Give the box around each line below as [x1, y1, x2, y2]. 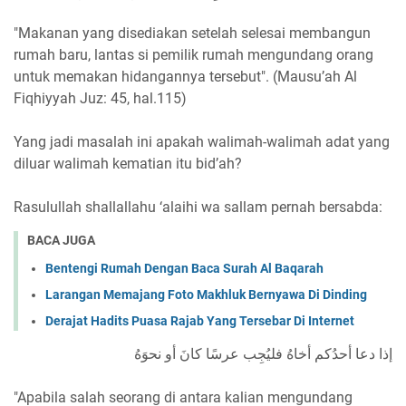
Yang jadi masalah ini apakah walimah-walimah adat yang [14, 133, 390, 151]
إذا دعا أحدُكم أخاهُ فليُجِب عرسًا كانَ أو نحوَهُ [134, 344, 392, 362]
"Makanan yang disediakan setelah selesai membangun [14, 24, 371, 43]
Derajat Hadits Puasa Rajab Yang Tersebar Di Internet [45, 313, 354, 328]
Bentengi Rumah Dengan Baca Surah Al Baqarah [45, 260, 324, 275]
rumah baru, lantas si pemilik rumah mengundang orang [14, 46, 373, 64]
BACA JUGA [27, 233, 95, 248]
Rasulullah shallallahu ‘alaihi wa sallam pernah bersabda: [14, 198, 382, 217]
